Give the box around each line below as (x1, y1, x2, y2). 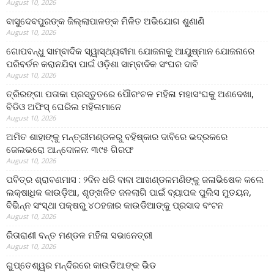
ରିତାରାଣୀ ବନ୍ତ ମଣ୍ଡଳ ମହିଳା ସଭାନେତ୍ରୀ (6, 229, 152, 242)
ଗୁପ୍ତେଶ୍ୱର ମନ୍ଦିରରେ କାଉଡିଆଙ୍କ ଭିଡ (6, 259, 156, 272)
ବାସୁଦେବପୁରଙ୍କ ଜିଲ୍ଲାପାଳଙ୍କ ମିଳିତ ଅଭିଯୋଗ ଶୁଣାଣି (6, 15, 204, 28)
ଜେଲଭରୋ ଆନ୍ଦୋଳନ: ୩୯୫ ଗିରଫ (6, 143, 133, 156)
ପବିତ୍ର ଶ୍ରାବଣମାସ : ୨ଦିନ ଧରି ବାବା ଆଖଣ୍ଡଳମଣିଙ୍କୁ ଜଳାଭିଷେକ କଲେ (6, 173, 264, 186)
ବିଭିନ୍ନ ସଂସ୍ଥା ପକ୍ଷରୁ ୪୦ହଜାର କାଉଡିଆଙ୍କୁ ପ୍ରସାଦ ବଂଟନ (6, 199, 223, 212)
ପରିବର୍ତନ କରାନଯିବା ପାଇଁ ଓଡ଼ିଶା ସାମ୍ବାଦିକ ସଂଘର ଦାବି (6, 57, 198, 70)
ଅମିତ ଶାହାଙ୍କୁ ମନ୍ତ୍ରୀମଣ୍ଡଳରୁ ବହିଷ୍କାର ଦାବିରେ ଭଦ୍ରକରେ (6, 130, 228, 143)
